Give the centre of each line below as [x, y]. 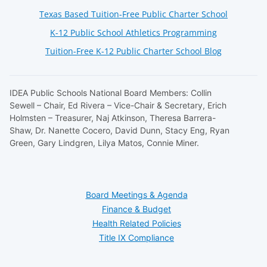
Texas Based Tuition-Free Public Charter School [133, 14]
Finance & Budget [136, 209]
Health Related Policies [136, 223]
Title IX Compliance [136, 238]
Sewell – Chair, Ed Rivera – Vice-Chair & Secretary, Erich [118, 105]
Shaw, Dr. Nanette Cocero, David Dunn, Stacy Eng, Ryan [119, 130]
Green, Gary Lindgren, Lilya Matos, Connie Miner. [104, 142]
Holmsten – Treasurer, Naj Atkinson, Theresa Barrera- [113, 117]
